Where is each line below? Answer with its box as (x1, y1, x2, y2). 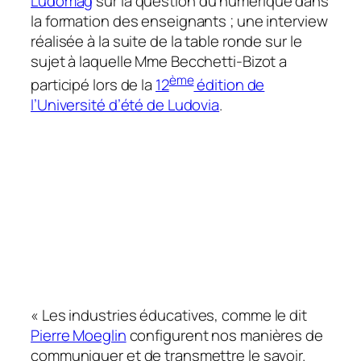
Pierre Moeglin (31, 325, 127, 346)
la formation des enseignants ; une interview (31, 10, 328, 31)
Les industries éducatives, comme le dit (38, 305, 307, 326)
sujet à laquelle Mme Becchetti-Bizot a (31, 50, 288, 72)
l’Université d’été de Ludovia (31, 94, 220, 116)
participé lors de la (31, 74, 156, 96)
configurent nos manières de (126, 325, 323, 346)
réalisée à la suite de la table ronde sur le (31, 30, 302, 52)
